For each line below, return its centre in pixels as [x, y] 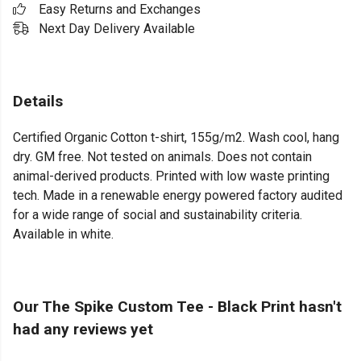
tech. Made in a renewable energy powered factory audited [178, 196]
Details [38, 101]
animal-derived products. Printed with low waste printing [171, 176]
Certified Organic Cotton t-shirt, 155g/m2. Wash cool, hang [176, 138]
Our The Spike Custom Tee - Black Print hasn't [177, 307]
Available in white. [63, 234]
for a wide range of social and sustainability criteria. [158, 215]
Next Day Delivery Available [117, 29]
